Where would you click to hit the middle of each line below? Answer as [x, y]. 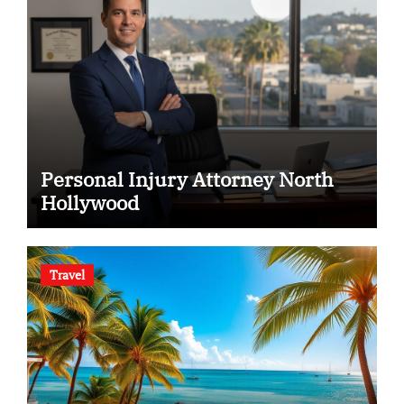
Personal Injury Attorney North [159, 179]
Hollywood [89, 202]
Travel [67, 274]
